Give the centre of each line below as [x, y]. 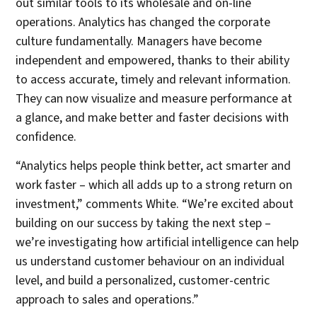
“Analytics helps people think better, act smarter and [154, 166]
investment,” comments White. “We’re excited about [155, 204]
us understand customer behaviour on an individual [150, 262]
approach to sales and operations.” [108, 300]
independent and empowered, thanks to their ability [153, 61]
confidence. [46, 137]
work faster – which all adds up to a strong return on [154, 185]
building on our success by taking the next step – [144, 224]
